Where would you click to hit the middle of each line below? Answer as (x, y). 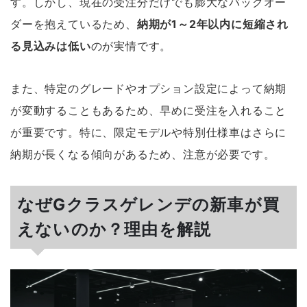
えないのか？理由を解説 (114, 230)
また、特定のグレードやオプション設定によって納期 (149, 89)
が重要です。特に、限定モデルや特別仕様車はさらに (149, 133)
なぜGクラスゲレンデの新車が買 (149, 205)
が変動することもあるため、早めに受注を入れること (149, 111)
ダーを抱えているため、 (74, 24)
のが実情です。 (131, 46)
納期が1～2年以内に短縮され (213, 24)
